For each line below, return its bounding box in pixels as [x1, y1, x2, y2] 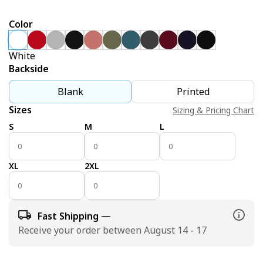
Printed [176, 85, 210, 98]
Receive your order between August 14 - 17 [18, 224, 207, 237]
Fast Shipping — [38, 210, 111, 222]
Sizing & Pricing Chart [173, 104, 254, 116]
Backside [9, 62, 49, 75]
